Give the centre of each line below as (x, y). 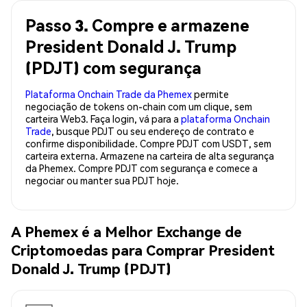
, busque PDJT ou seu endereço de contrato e (153, 131)
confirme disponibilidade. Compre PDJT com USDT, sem (148, 143)
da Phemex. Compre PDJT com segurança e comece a (142, 168)
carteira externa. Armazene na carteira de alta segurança (150, 155)
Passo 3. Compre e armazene (137, 25)
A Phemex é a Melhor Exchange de (126, 232)
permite (210, 94)
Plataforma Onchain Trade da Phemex (109, 94)
